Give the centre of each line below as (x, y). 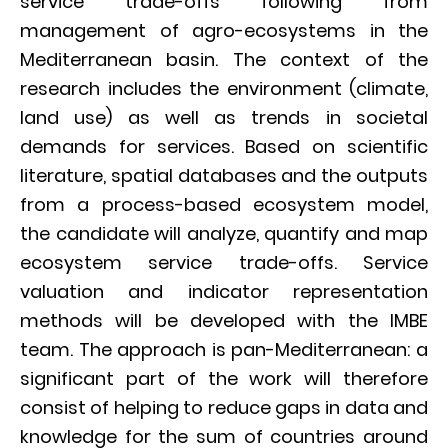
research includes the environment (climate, (224, 88)
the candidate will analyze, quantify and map (224, 233)
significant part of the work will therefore (224, 378)
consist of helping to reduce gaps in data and (224, 407)
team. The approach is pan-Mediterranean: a (224, 349)
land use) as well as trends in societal (224, 117)
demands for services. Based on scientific (224, 146)
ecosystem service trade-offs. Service (224, 262)
